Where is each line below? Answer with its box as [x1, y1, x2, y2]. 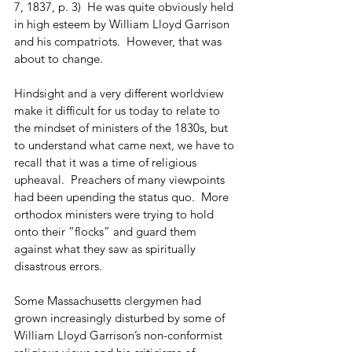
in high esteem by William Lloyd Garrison [14, 16, 233, 31]
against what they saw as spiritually [14, 240, 199, 256]
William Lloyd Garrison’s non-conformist [14, 327, 225, 343]
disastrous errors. [14, 258, 105, 273]
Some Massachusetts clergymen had [14, 292, 204, 308]
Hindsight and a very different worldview [14, 85, 227, 101]
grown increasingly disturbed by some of [14, 310, 228, 325]
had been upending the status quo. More [14, 189, 232, 204]
